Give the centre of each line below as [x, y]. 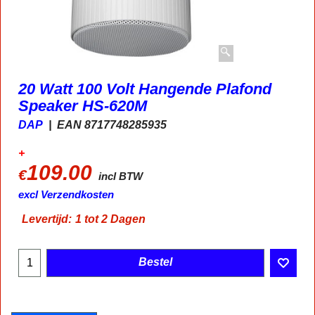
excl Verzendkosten [66, 194]
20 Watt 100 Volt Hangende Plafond [145, 89]
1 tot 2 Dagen [110, 219]
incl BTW [121, 176]
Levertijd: [47, 219]
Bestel [155, 262]
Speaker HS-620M [83, 106]
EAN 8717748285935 [112, 124]
